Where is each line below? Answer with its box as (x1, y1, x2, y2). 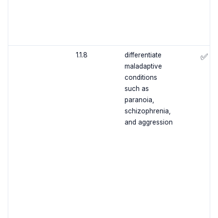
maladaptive (124, 62, 162, 71)
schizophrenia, (124, 107, 171, 115)
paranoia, (124, 96, 154, 104)
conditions (124, 73, 157, 82)
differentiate (124, 51, 162, 59)
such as (124, 85, 149, 93)
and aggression (124, 118, 173, 127)
